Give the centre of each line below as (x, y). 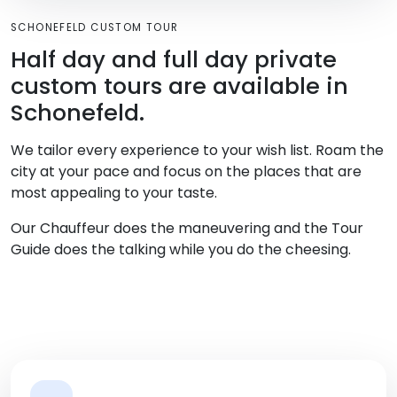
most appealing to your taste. (114, 193)
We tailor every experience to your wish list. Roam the (197, 151)
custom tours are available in (179, 86)
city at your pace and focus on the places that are (186, 172)
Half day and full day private (174, 60)
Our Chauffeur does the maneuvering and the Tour (187, 229)
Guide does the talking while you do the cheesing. (181, 250)
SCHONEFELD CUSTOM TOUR (95, 28)
